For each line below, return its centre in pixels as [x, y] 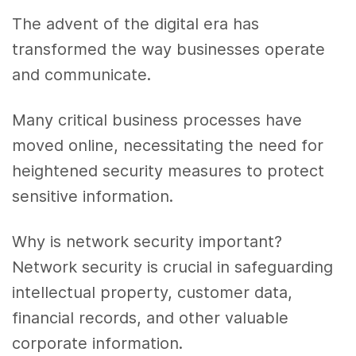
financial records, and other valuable [151, 318]
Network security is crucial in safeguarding [173, 267]
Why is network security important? [147, 242]
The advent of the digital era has [136, 24]
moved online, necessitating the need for [168, 146]
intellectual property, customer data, [153, 293]
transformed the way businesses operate [169, 50]
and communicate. [82, 75]
